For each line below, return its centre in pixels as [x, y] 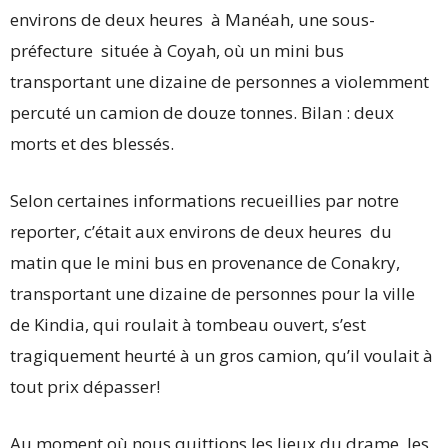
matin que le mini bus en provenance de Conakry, [205, 262]
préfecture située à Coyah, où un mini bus [177, 50]
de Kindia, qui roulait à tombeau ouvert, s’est [188, 324]
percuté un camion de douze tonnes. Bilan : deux [202, 112]
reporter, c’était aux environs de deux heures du [201, 231]
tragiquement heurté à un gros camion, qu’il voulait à [221, 355]
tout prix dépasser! [85, 386]
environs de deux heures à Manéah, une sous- [192, 19]
